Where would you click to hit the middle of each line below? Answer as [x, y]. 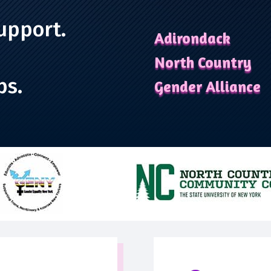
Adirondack [193, 38]
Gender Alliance [208, 87]
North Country [203, 63]
